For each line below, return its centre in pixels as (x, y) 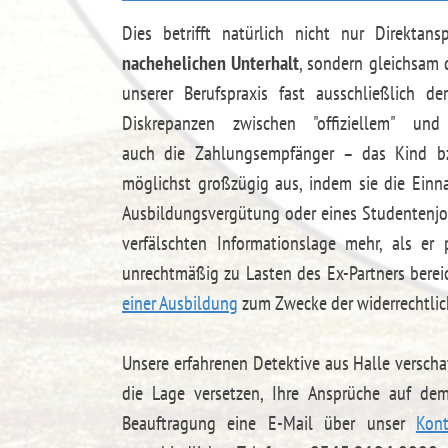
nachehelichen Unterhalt (211, 63)
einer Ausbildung (180, 303)
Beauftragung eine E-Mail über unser (269, 423)
